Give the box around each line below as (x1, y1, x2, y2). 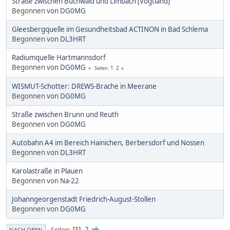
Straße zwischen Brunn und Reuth (12, 110, 119, 120)
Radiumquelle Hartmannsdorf (12, 53, 106, 63)
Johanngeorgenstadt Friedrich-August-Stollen (12, 195, 156, 204)
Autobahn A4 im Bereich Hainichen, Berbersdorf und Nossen (12, 138, 204, 148)
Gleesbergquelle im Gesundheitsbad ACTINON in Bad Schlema (12, 25, 208, 34)
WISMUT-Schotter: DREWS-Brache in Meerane (12, 82, 157, 91)
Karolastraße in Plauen (12, 166, 83, 176)
